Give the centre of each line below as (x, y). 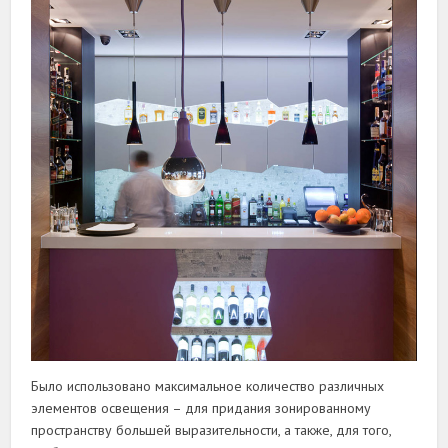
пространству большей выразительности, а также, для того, (211, 430)
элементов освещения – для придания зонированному (201, 408)
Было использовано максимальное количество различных (208, 386)
